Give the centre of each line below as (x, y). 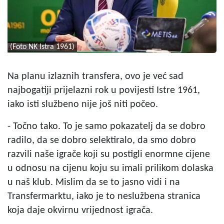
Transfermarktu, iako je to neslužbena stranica (104, 196)
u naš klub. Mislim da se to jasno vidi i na (94, 182)
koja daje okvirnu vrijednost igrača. (80, 210)
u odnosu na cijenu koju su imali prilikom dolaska (110, 168)
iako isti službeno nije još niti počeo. (83, 104)
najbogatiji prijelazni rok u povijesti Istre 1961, (104, 90)
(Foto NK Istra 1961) (42, 47)
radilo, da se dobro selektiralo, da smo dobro (102, 140)
